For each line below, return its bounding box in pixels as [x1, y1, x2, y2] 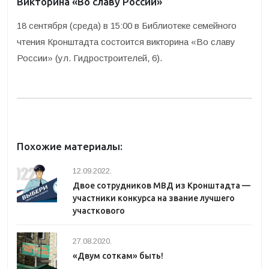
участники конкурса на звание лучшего [73, 193, 235, 203]
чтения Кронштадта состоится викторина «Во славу [17, 37, 235, 47]
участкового [73, 206, 125, 216]
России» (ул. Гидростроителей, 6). [17, 53, 162, 63]
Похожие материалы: [17, 141, 122, 152]
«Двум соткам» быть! [73, 251, 163, 261]
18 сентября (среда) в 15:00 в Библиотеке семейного [17, 20, 237, 31]
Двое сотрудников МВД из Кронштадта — [73, 181, 250, 190]
